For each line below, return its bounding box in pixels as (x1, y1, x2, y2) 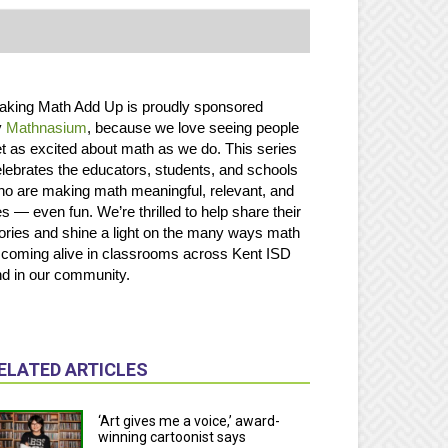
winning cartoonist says (98, 428, 247, 445)
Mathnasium (6, 119, 87, 137)
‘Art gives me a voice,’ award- (98, 412, 281, 429)
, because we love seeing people (87, 119, 299, 137)
